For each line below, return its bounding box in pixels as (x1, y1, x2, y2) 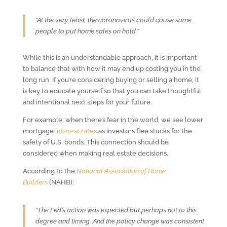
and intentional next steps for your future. (22, 98, 152, 106)
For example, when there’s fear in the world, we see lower (22, 116, 203, 124)
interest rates (55, 127, 97, 135)
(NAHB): (47, 178, 74, 186)
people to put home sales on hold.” (35, 27, 139, 35)
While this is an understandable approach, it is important (22, 53, 197, 61)
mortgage (22, 127, 55, 135)
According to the (22, 167, 77, 175)
